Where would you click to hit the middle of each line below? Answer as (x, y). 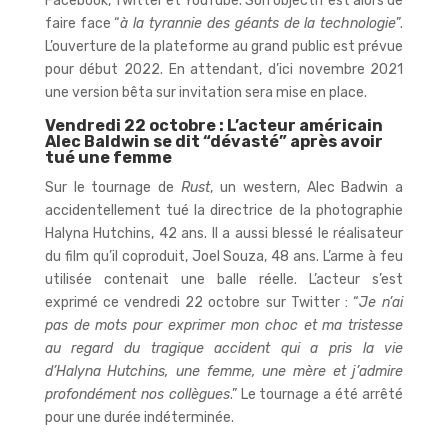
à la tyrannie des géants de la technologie (258, 23)
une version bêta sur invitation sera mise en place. (205, 92)
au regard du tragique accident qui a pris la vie (224, 348)
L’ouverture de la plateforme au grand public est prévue (224, 46)
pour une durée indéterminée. (139, 417)
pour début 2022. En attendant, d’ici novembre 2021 (224, 69)
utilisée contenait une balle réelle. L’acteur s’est (224, 279)
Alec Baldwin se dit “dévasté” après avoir (213, 141)
